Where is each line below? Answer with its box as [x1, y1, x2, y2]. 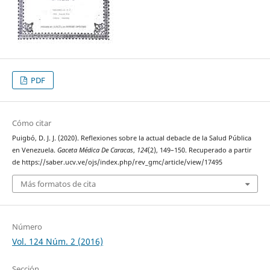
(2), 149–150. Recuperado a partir [147, 146, 252, 155]
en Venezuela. [11, 146, 57, 155]
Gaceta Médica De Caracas [57, 146, 133, 155]
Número [11, 221, 42, 232]
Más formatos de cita [20, 178, 96, 189]
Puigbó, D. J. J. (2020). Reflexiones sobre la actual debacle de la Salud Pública [11, 134, 251, 143]
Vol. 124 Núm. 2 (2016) [11, 235, 103, 247]
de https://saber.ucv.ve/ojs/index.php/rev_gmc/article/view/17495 [11, 158, 222, 167]
